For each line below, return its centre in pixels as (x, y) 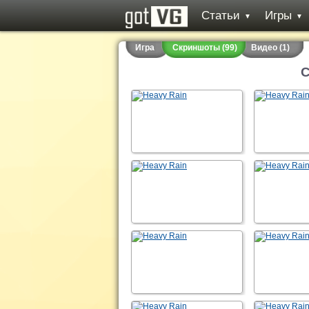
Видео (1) (270, 48)
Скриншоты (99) (205, 48)
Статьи (221, 16)
